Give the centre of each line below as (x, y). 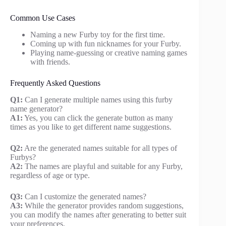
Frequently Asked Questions (55, 83)
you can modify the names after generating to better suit (98, 214)
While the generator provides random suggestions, (103, 205)
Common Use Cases (43, 18)
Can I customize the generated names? (84, 196)
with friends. (50, 62)
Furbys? (23, 157)
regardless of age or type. (50, 175)
